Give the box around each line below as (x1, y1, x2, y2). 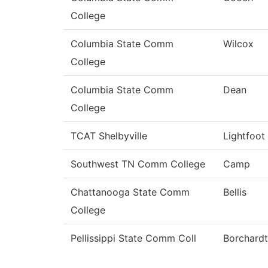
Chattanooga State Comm (71, 186, 190, 199)
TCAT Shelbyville (71, 130, 147, 142)
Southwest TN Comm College (71, 158, 205, 170)
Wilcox (223, 38, 254, 50)
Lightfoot (223, 130, 265, 142)
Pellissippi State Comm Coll (71, 232, 196, 245)
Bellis (223, 186, 246, 199)
